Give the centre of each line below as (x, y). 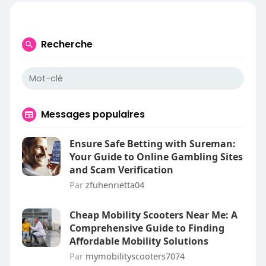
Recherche (66, 44)
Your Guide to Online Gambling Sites (156, 157)
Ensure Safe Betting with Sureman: (152, 144)
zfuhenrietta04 (115, 185)
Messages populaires (93, 114)
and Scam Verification (121, 170)
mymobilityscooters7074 (135, 256)
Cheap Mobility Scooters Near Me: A (153, 215)
